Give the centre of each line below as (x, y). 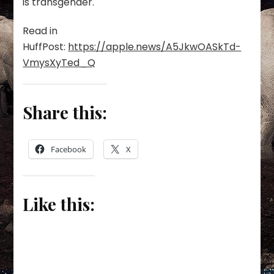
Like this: (59, 204)
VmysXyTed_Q (59, 63)
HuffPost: (46, 47)
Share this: (65, 112)
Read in (40, 31)
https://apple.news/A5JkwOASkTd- (155, 47)
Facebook (69, 149)
